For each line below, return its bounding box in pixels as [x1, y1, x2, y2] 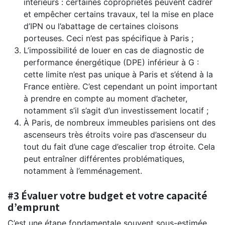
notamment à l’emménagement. [24, 165, 142, 176]
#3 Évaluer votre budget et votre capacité [8, 188, 207, 202]
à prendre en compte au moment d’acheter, [24, 93, 187, 103]
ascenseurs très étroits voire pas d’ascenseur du [24, 129, 206, 140]
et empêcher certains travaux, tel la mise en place [24, 9, 213, 19]
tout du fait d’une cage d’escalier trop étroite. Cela [24, 141, 215, 152]
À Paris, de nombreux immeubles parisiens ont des [24, 117, 215, 128]
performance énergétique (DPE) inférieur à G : [24, 57, 199, 67]
